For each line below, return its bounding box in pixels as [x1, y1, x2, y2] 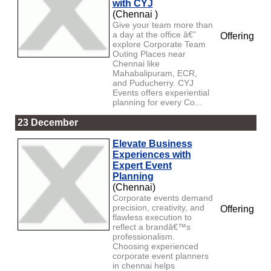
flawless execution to [112, 212, 192, 222]
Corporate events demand [112, 192, 213, 203]
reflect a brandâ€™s [112, 221, 191, 232]
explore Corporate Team [112, 39, 206, 49]
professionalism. [112, 231, 175, 241]
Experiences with [112, 149, 191, 160]
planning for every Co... [112, 97, 202, 107]
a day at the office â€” [112, 29, 196, 39]
